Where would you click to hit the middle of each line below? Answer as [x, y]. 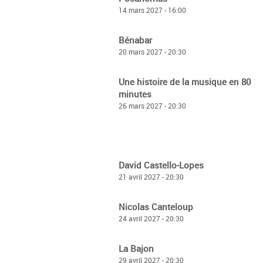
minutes [135, 94]
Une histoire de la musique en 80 [185, 82]
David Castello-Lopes [161, 165]
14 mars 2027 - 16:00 [152, 10]
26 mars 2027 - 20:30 [152, 106]
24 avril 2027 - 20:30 [151, 218]
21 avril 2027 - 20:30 [151, 177]
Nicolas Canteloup [156, 207]
